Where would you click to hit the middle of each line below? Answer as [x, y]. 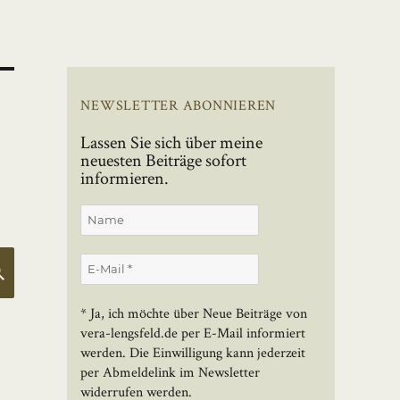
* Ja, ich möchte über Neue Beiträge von [194, 313]
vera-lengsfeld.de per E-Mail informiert [193, 333]
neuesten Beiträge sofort [164, 160]
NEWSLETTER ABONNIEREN [179, 105]
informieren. [125, 178]
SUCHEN [54, 267]
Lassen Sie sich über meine [172, 142]
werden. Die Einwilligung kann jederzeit [193, 353]
